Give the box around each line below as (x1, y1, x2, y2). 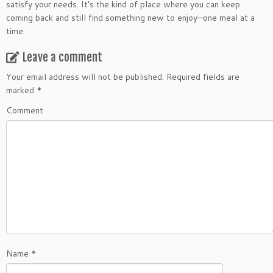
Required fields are (164, 71, 239, 83)
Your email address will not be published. (6, 71, 164, 83)
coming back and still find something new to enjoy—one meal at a (6, 12, 255, 24)
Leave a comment (23, 50, 102, 65)
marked (6, 84, 37, 97)
